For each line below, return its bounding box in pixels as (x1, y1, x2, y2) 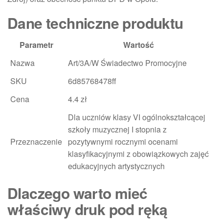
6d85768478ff (68, 75, 116, 87)
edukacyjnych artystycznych (68, 160, 165, 172)
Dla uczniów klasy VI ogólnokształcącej (68, 111, 205, 123)
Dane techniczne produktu (7, 12, 183, 33)
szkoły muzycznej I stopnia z (68, 123, 167, 135)
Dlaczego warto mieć (7, 182, 148, 203)
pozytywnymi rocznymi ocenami (68, 135, 178, 147)
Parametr (19, 39, 53, 50)
